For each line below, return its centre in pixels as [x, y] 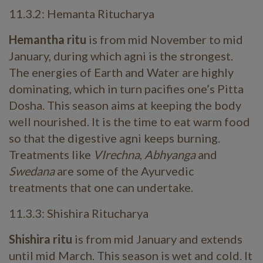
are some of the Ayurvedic [126, 171]
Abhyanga [171, 154]
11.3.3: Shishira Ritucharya [79, 213]
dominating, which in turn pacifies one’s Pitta [126, 89]
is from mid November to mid [166, 39]
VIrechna [117, 154]
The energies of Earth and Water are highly [121, 72]
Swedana [33, 171]
